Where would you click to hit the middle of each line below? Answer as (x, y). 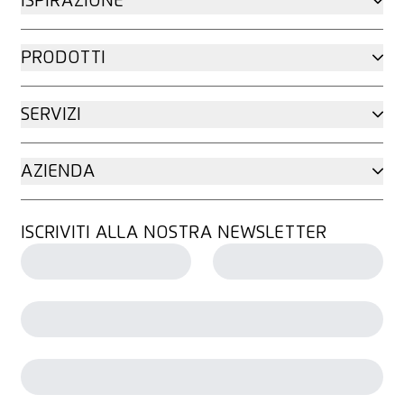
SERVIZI (50, 115)
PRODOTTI (63, 58)
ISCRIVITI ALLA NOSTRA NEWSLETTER (173, 233)
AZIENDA (57, 172)
